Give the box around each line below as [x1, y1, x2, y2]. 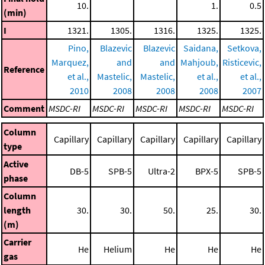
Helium [104, 243, 132, 255]
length [4, 203, 31, 216]
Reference [4, 63, 44, 75]
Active [4, 157, 28, 170]
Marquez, [51, 56, 89, 68]
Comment [4, 102, 44, 114]
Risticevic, [222, 56, 261, 68]
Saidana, [183, 41, 218, 54]
